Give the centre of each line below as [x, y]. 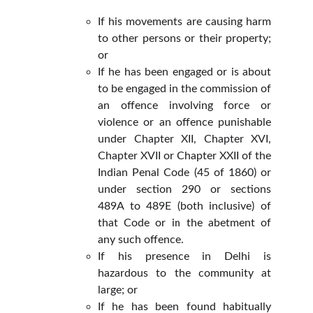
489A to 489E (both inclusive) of [184, 206]
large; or [118, 290]
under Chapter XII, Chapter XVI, [184, 139]
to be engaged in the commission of [184, 89]
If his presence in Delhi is [184, 256]
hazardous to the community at [184, 273]
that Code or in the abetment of [184, 223]
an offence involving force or [184, 105]
